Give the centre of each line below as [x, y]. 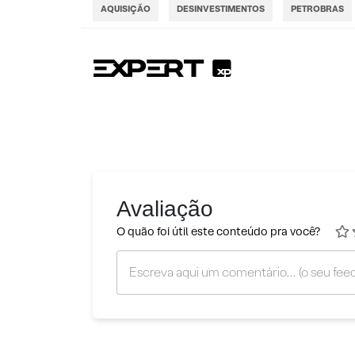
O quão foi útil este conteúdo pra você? [218, 232]
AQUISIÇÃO [126, 9]
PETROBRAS [317, 9]
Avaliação [165, 209]
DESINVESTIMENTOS [221, 9]
